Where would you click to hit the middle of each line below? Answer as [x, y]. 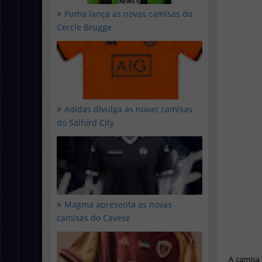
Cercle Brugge [84, 27]
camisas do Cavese [94, 218]
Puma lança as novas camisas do [128, 14]
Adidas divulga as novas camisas [128, 109]
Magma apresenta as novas [118, 204]
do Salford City [85, 123]
